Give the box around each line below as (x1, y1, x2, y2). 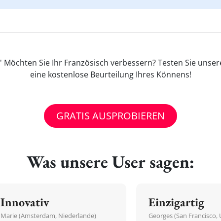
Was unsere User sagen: (27, 150, 194, 173)
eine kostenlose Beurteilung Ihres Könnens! (30, 69, 191, 80)
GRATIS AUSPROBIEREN (56, 109, 165, 122)
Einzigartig (148, 194, 204, 210)
